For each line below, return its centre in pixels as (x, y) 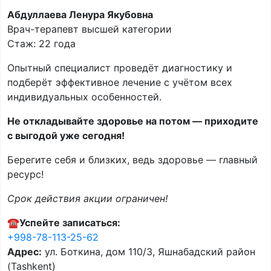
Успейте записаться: (70, 222)
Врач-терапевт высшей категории (90, 29)
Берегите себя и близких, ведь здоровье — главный (132, 159)
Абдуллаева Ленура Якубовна (80, 14)
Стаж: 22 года (41, 43)
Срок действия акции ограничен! (87, 198)
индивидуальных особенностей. (84, 96)
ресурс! (25, 174)
